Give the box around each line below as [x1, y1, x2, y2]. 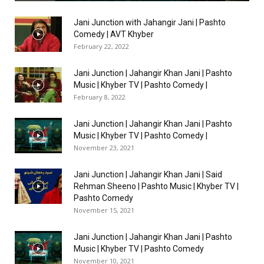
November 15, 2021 [74, 206, 134, 215]
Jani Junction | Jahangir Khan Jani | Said [74, 170, 222, 180]
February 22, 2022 [74, 42, 129, 51]
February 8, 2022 [74, 93, 126, 102]
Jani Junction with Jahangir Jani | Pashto [74, 18, 226, 28]
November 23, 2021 [74, 143, 134, 153]
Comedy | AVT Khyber [74, 29, 154, 39]
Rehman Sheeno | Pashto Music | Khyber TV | [74, 181, 239, 192]
